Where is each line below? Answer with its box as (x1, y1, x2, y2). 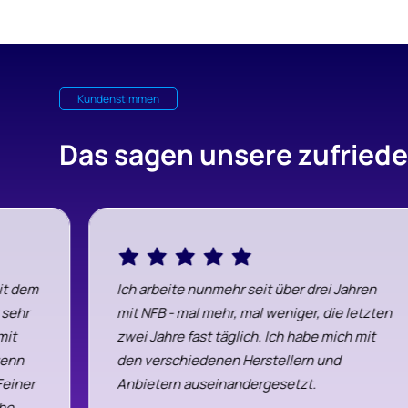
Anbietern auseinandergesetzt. (117, 374, 317, 394)
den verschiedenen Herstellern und (117, 351, 342, 371)
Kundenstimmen (77, 90, 159, 107)
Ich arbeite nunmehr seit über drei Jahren (117, 280, 377, 300)
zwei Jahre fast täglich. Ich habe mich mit (117, 327, 376, 347)
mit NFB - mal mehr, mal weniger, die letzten (117, 303, 393, 323)
